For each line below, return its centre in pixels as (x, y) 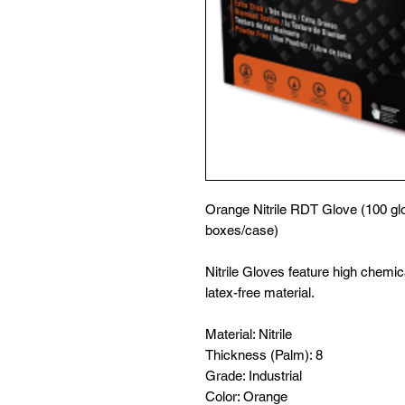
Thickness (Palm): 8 (264, 355)
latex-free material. (260, 292)
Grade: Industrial (254, 376)
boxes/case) (242, 230)
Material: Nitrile (249, 334)
